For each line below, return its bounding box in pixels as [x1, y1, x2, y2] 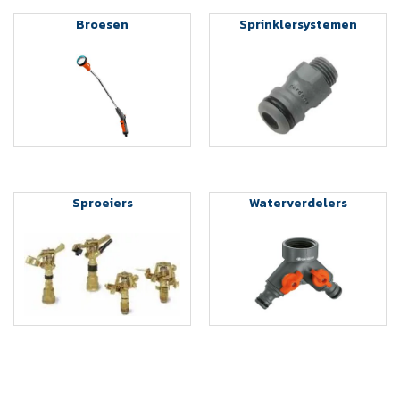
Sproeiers [71, 193, 133, 212]
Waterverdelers [248, 193, 347, 212]
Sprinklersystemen [238, 14, 357, 34]
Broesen [76, 14, 129, 34]
